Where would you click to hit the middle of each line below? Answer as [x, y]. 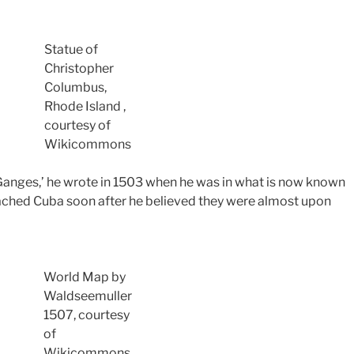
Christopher [79, 68]
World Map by [85, 277]
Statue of [71, 49]
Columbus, [75, 87]
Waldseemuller [88, 296]
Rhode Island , [85, 106]
